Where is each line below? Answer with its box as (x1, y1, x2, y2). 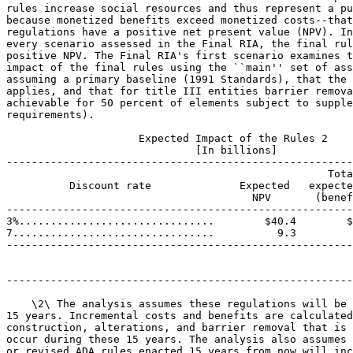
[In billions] (6, 144, 277, 156)
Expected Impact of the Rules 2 (6, 132, 328, 144)
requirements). (6, 109, 95, 121)
